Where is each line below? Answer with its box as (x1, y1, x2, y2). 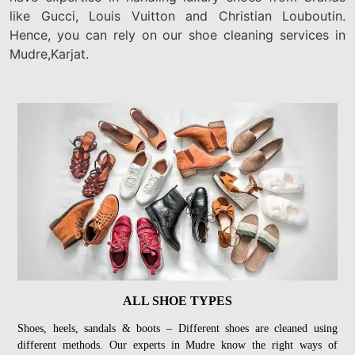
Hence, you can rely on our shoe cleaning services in (10, 27, 345, 44)
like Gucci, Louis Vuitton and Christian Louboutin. (10, 8, 345, 25)
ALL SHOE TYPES (123, 293, 232, 307)
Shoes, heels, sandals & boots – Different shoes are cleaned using (17, 322, 338, 334)
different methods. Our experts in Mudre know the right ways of (17, 338, 338, 351)
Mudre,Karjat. (10, 46, 89, 63)
